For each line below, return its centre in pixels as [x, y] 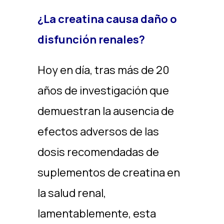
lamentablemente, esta [96, 213]
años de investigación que [103, 90]
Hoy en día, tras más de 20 [103, 70]
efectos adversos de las [98, 131]
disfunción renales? [91, 39]
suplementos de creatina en [108, 172]
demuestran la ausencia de [105, 111]
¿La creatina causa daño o [107, 19]
